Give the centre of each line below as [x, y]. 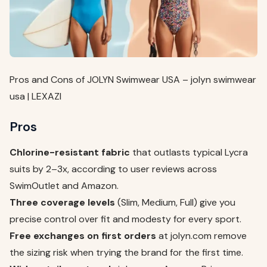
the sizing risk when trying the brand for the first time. [126, 253]
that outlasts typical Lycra [189, 153]
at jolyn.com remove [201, 236]
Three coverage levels [62, 203]
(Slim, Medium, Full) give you [175, 203]
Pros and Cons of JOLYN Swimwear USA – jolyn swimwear [133, 80]
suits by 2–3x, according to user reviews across [113, 169]
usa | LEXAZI [35, 97]
